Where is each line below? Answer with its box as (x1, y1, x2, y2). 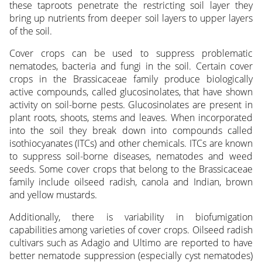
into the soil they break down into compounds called (9, 124, 253, 137)
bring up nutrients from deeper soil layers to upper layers (9, 12, 253, 25)
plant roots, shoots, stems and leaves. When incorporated (9, 111, 253, 125)
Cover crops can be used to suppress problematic (9, 47, 253, 60)
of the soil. (9, 25, 52, 38)
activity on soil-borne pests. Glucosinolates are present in (9, 98, 253, 112)
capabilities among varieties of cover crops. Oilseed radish (9, 223, 253, 237)
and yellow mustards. (9, 188, 97, 202)
